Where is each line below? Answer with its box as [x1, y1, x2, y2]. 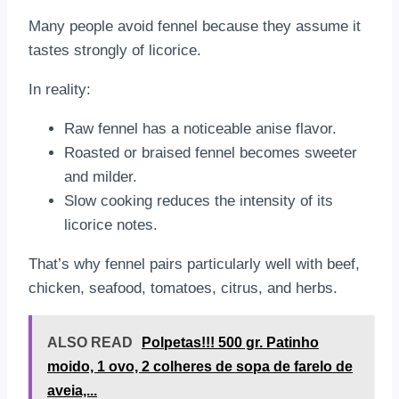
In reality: [28, 81, 91, 99]
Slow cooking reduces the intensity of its [64, 192, 333, 210]
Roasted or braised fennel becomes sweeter [64, 144, 357, 162]
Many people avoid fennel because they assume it [28, 18, 361, 36]
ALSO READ [47, 335, 133, 351]
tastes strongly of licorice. [28, 42, 201, 60]
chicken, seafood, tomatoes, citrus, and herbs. [28, 280, 338, 297]
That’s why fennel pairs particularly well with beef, [28, 256, 360, 273]
